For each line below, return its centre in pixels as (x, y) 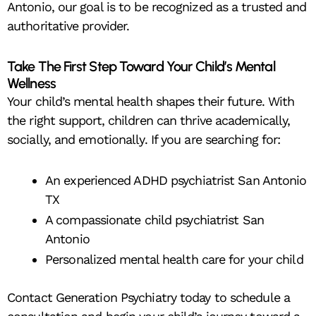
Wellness (31, 83)
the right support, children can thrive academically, (149, 120)
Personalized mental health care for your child (174, 260)
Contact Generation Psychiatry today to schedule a (148, 298)
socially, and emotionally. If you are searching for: (144, 139)
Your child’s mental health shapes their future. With (151, 101)
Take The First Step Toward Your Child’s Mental (141, 66)
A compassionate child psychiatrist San (154, 220)
